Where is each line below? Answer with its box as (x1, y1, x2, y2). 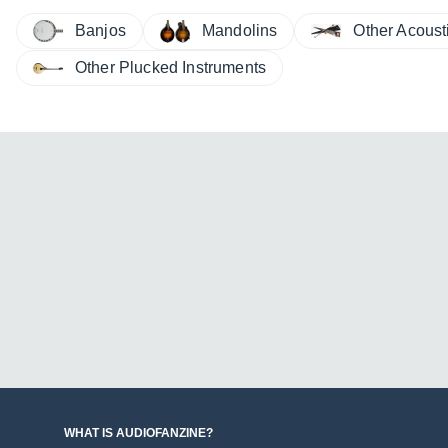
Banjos (75, 21, 126, 39)
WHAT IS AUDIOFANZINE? (64, 426, 213, 441)
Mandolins (201, 22, 278, 40)
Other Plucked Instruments (75, 59, 266, 77)
